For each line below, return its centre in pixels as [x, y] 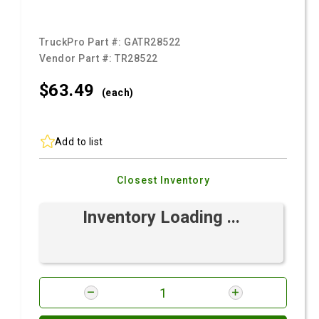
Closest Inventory [163, 180]
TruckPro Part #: [82, 42]
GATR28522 [152, 42]
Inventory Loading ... [161, 217]
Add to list [79, 141]
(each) [117, 93]
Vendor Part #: [77, 58]
